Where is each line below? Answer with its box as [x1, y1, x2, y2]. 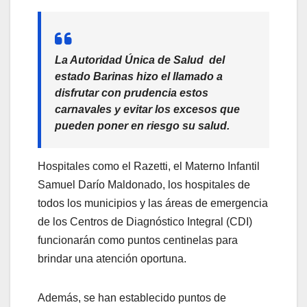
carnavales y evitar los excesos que [55, 103, 240, 116]
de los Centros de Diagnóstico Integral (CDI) [38, 215, 252, 228]
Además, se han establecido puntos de [38, 291, 226, 304]
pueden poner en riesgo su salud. [55, 120, 230, 132]
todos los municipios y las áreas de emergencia [38, 197, 268, 209]
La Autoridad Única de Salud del [55, 54, 225, 66]
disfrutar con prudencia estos [55, 87, 208, 99]
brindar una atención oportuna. [38, 252, 186, 265]
